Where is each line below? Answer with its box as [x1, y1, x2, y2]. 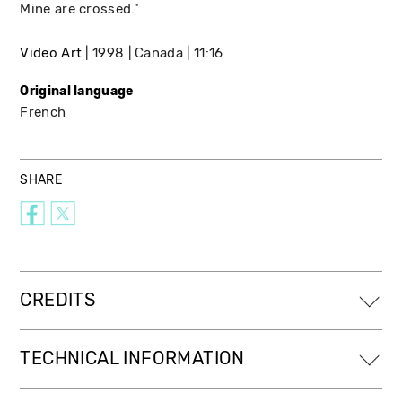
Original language [20, 83, 134, 99]
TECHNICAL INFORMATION [20, 347, 245, 369]
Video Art [20, 44, 83, 61]
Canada [135, 44, 183, 61]
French [20, 103, 66, 120]
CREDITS [20, 289, 96, 310]
